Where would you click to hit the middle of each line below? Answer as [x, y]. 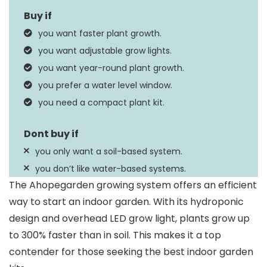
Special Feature [56, 61]
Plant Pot [162, 19]
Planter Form [49, 19]
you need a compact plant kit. [101, 103]
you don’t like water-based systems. [111, 169]
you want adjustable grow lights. [105, 51]
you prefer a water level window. [105, 85]
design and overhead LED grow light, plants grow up [129, 218]
